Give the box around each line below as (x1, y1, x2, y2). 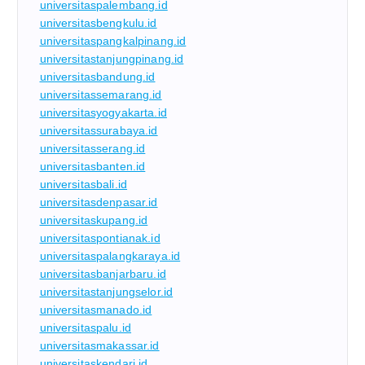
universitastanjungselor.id (39, 284, 174, 298)
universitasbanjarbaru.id (39, 266, 166, 280)
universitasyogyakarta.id (39, 105, 167, 119)
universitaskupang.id (39, 213, 148, 226)
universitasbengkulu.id (39, 15, 157, 29)
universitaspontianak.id (39, 231, 161, 244)
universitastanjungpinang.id (39, 51, 184, 65)
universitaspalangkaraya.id (39, 248, 181, 262)
